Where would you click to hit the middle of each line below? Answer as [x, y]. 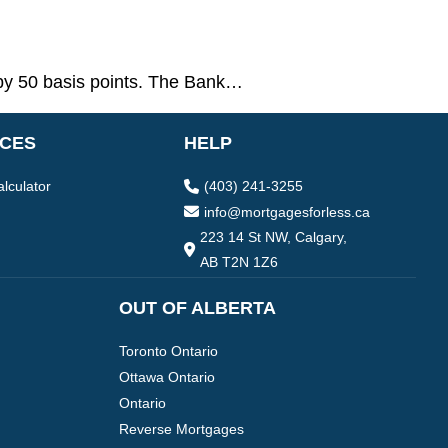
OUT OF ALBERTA [197, 307]
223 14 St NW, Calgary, [273, 237]
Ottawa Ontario [166, 377]
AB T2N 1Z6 [239, 262]
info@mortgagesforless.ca [287, 212]
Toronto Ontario [168, 351]
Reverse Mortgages [181, 428]
